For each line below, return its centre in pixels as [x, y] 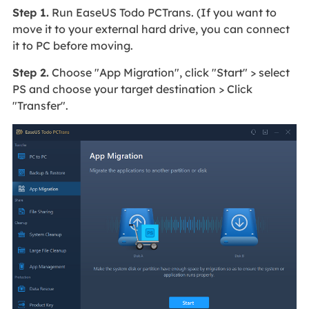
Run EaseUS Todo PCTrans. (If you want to [162, 13]
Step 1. [30, 13]
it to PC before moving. [72, 46]
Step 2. [30, 73]
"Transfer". [40, 106]
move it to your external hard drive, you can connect [151, 29]
